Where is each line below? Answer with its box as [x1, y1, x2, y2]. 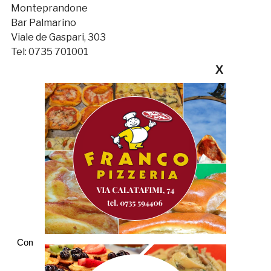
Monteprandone [10, 2, 88, 14]
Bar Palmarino [10, 16, 76, 28]
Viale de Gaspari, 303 [10, 31, 106, 43]
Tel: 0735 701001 [10, 45, 88, 57]
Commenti [16, 237, 58, 248]
